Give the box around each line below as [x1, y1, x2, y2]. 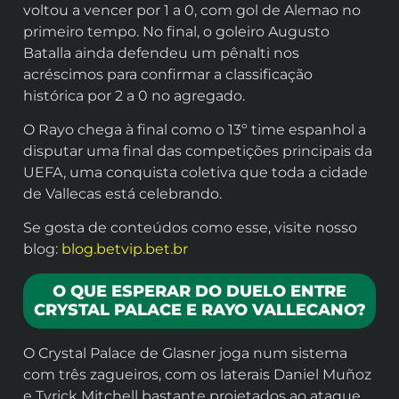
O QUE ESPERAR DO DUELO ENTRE [53, 281, 346, 301]
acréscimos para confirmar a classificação [23, 65, 313, 83]
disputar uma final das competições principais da [23, 142, 372, 159]
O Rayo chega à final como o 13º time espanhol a [23, 120, 366, 138]
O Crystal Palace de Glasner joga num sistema [23, 344, 347, 362]
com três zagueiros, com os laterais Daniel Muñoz [23, 365, 371, 383]
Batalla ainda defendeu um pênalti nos [23, 44, 299, 61]
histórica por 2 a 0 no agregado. [23, 86, 245, 104]
